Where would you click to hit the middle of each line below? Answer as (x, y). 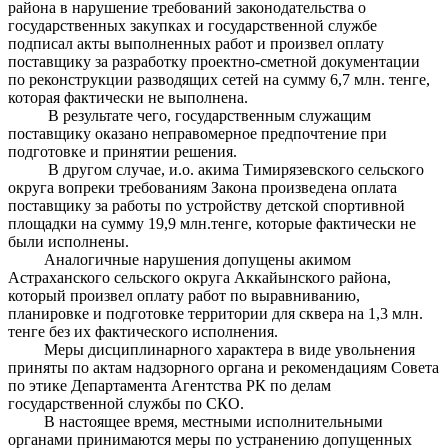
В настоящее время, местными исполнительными (195, 422)
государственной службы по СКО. (126, 404)
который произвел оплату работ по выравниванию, (184, 296)
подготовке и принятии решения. (122, 152)
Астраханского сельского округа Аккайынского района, (199, 278)
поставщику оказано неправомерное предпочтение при (197, 134)
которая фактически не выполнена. (128, 98)
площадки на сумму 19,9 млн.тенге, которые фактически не (212, 224)
